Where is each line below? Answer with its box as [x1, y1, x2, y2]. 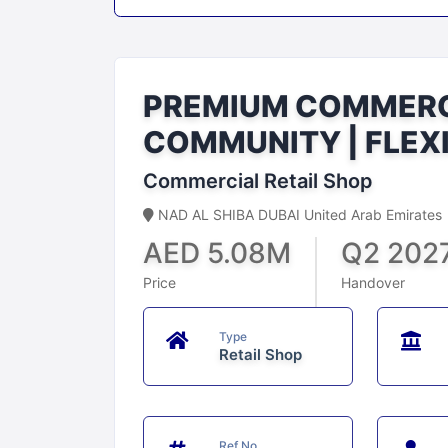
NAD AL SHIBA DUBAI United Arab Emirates [154, 206, 442, 224]
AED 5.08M [143, 236, 291, 271]
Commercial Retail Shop [143, 169, 373, 194]
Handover [341, 274, 405, 292]
